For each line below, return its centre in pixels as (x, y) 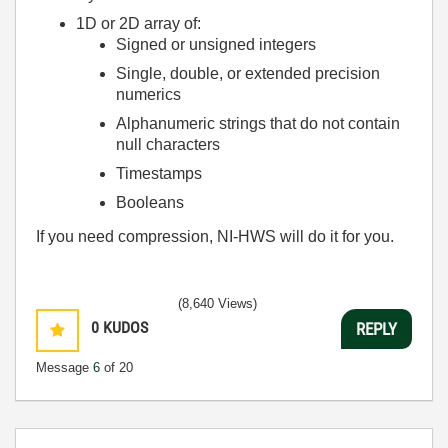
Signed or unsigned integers (216, 44)
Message (64, 367)
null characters (168, 144)
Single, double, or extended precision (248, 73)
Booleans (150, 202)
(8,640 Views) (217, 303)
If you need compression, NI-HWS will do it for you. (215, 236)
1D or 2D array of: (138, 23)
